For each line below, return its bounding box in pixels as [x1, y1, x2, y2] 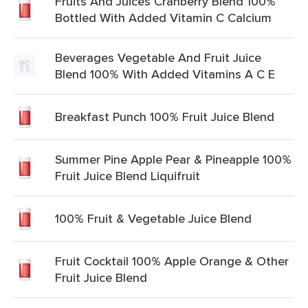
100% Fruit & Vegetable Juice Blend [55, 210, 252, 227]
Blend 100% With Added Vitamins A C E [55, 65, 275, 82]
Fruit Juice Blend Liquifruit [55, 167, 200, 184]
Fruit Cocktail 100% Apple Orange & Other [55, 252, 289, 269]
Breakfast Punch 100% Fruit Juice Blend [55, 108, 274, 125]
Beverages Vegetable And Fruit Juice [55, 49, 261, 66]
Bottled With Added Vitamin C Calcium [55, 9, 272, 26]
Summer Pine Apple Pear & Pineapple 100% [55, 151, 291, 168]
